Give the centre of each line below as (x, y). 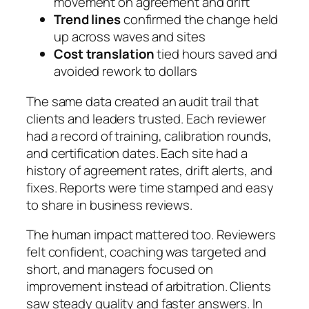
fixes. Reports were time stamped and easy (150, 187)
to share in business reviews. (110, 205)
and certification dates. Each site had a (137, 153)
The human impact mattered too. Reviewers (151, 235)
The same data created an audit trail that (142, 101)
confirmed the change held (199, 20)
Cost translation (104, 54)
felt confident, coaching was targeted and (146, 252)
